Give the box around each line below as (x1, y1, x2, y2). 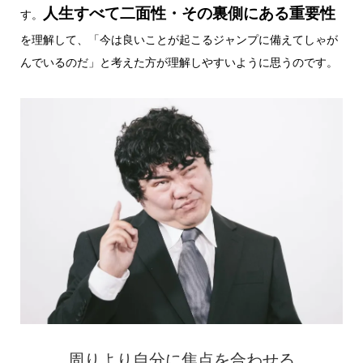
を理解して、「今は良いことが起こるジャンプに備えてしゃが (19, 32, 338, 46)
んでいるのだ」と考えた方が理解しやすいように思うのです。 (19, 55, 338, 69)
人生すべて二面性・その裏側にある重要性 (42, 4, 335, 22)
